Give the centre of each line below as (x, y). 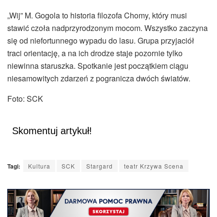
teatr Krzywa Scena (154, 166)
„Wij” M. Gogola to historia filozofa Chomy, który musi (97, 15)
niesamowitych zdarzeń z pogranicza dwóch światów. (99, 78)
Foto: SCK (25, 98)
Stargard (100, 166)
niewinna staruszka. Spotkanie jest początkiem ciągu (98, 65)
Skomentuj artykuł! (52, 131)
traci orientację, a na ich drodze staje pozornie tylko (95, 53)
